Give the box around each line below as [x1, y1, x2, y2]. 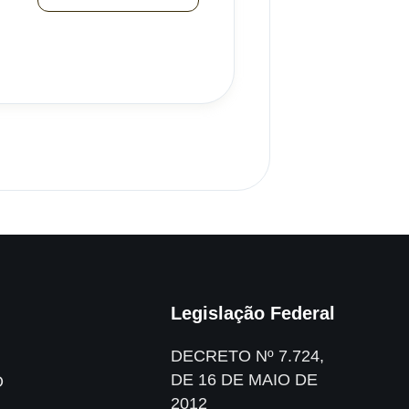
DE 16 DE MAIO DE [170, 371, 318, 389]
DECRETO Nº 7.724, [170, 347, 324, 365]
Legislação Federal [170, 303, 335, 323]
